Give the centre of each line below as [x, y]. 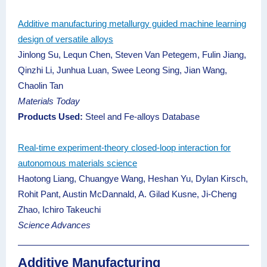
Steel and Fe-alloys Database [141, 117]
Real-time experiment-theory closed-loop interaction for [124, 148]
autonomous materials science [77, 163]
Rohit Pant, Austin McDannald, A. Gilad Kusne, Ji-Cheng [127, 194]
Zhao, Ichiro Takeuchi [60, 209]
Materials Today [49, 101]
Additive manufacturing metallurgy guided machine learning [132, 24]
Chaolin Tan [41, 86]
